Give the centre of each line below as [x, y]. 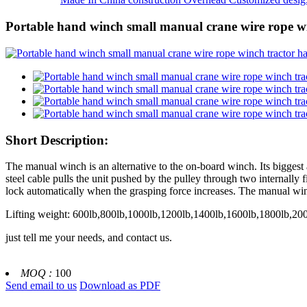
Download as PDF [120, 286]
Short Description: [57, 140]
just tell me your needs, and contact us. [89, 238]
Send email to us [41, 286]
